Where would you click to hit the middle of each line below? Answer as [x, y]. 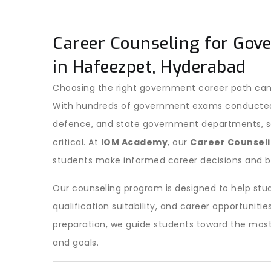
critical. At [77, 142]
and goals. [76, 243]
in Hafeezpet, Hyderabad [149, 67]
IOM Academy [134, 142]
